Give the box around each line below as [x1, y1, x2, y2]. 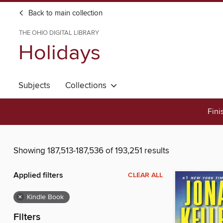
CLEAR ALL [128, 171, 163, 180]
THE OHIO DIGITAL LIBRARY [19, 29, 99, 37]
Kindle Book [27, 193, 64, 202]
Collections [65, 80, 111, 91]
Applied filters [13, 170, 63, 181]
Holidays [18, 40, 101, 66]
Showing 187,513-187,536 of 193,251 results [13, 145, 169, 157]
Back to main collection [26, 9, 103, 18]
